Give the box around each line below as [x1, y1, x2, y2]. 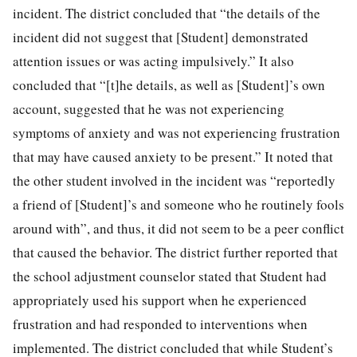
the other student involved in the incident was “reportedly [13, 171, 335, 190]
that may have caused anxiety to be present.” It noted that [13, 147, 333, 166]
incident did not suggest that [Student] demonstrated [13, 27, 308, 46]
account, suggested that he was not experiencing [13, 99, 284, 118]
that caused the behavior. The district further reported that [13, 242, 338, 261]
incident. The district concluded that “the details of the [13, 3, 320, 22]
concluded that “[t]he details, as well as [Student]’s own [13, 75, 325, 94]
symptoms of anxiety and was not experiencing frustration [13, 123, 340, 142]
